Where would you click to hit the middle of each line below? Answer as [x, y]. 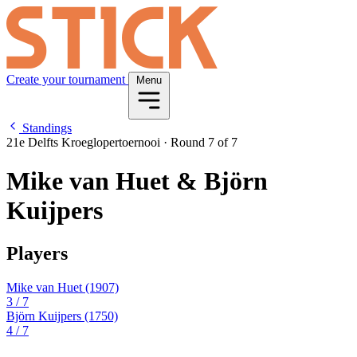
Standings [45, 128]
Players [37, 253]
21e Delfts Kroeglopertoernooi [85, 142]
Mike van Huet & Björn [137, 181]
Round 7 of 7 [202, 142]
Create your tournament [67, 79]
